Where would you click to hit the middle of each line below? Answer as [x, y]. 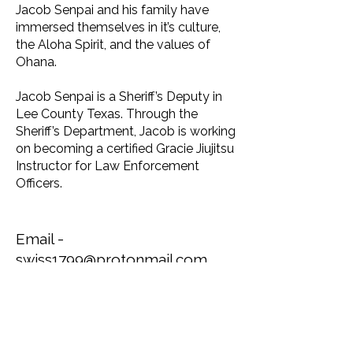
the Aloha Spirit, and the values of [113, 45]
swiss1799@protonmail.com [111, 259]
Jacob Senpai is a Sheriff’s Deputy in [119, 97]
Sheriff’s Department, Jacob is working [126, 131]
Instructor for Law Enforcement [108, 166]
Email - [40, 239]
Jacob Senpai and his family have [112, 10]
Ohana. [36, 62]
